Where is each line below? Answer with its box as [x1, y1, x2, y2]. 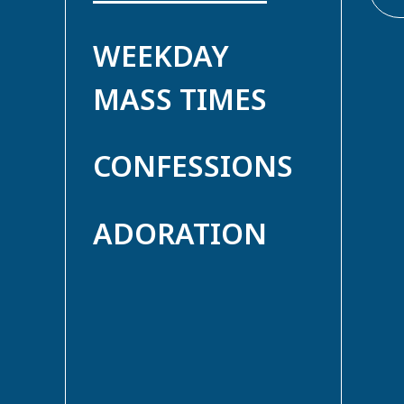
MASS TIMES [93, 78, 267, 118]
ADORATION [93, 213, 267, 252]
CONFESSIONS [93, 146, 293, 186]
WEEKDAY [93, 35, 229, 75]
